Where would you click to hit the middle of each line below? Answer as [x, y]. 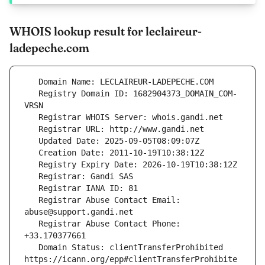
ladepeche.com [49, 48]
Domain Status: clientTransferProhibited [31, 248]
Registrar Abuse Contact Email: [31, 200]
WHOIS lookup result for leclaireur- [106, 31]
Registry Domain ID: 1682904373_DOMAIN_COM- [31, 94]
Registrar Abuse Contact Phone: [31, 224]
